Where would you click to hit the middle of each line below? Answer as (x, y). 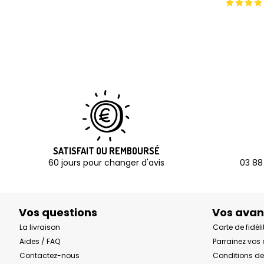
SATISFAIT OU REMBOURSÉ (106, 151)
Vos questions (58, 213)
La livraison (40, 227)
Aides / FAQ (40, 242)
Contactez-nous (49, 256)
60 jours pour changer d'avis (106, 163)
